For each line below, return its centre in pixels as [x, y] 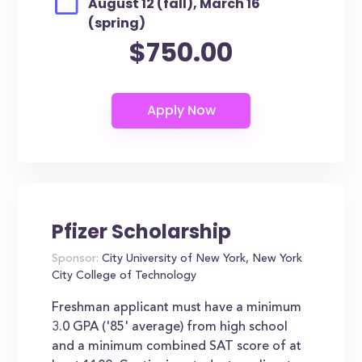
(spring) [116, 23]
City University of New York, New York [201, 259]
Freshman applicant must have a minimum [177, 308]
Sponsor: [76, 259]
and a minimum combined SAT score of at [177, 347]
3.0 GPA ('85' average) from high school [170, 327]
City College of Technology [124, 276]
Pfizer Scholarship [142, 232]
